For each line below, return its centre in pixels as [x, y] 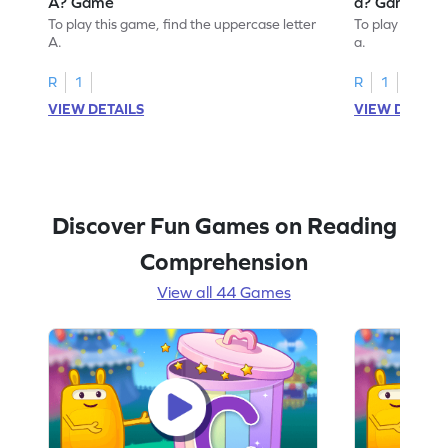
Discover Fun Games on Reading [224, 225]
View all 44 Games [224, 291]
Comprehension [224, 261]
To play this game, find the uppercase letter [182, 23]
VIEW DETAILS [96, 108]
